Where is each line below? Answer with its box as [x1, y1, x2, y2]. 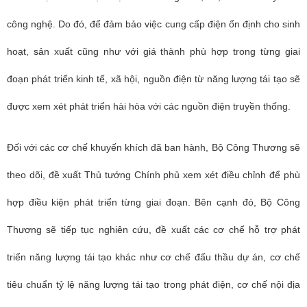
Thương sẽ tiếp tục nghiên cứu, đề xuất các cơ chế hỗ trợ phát [7, 224, 300, 235]
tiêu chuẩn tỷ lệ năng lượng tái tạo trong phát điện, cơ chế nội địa [7, 279, 300, 290]
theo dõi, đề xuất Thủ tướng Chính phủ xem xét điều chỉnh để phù [7, 169, 300, 180]
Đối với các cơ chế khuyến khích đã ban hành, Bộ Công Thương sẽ [7, 142, 300, 153]
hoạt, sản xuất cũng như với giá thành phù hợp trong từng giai [7, 46, 300, 57]
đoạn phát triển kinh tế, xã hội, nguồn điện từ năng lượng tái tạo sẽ [7, 73, 300, 84]
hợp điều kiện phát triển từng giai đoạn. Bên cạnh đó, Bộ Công [7, 197, 300, 208]
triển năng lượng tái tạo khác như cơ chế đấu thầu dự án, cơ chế [7, 251, 300, 262]
